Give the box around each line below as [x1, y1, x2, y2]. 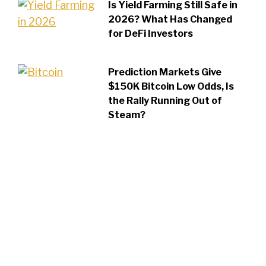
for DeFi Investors [108, 28, 194, 40]
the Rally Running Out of [108, 95, 223, 107]
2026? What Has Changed [108, 14, 233, 26]
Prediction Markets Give [108, 66, 222, 78]
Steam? [108, 109, 146, 121]
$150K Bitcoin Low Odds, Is [108, 81, 235, 93]
